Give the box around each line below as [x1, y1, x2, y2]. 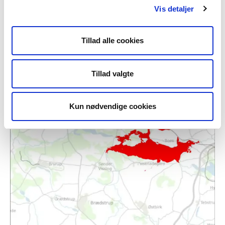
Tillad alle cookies [81, 36, 144, 45]
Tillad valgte [91, 69, 134, 78]
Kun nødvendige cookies [69, 102, 156, 110]
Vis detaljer [154, 4, 194, 13]
